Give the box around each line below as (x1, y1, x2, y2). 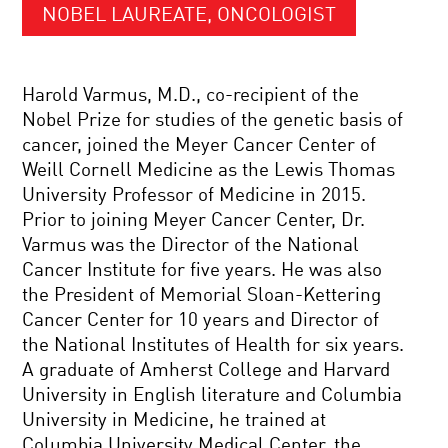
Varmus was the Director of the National (22, 236, 360, 255)
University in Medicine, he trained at (22, 411, 327, 430)
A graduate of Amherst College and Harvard (22, 361, 391, 380)
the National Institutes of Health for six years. (22, 336, 405, 355)
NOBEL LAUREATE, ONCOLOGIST (42, 6, 337, 26)
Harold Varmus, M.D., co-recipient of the (22, 86, 360, 105)
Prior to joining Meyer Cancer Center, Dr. (22, 211, 366, 230)
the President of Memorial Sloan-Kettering (22, 286, 382, 305)
